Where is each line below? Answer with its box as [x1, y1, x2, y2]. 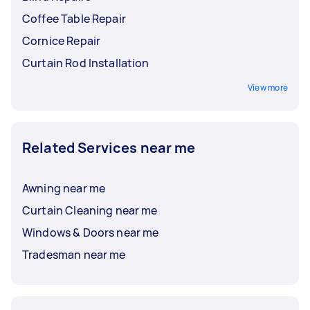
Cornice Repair [22, 33, 101, 48]
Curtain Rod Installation [22, 55, 149, 71]
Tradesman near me [22, 247, 126, 262]
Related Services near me [22, 138, 196, 157]
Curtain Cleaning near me [22, 203, 158, 218]
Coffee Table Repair [22, 11, 126, 26]
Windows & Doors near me [22, 225, 159, 240]
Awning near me [22, 181, 106, 196]
